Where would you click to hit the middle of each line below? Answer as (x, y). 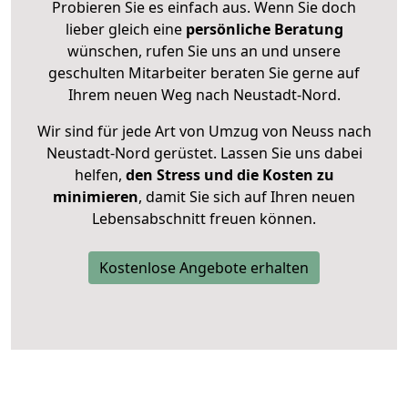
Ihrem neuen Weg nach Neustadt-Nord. (204, 95)
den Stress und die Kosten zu (228, 175)
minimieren (96, 197)
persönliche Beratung (264, 30)
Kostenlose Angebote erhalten (204, 268)
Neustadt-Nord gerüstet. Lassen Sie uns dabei (204, 153)
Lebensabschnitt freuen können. (204, 219)
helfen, (98, 175)
